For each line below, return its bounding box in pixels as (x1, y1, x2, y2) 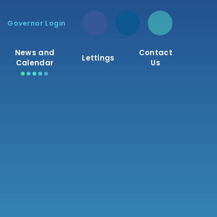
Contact (139, 47, 172, 58)
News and (15, 47, 55, 58)
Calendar (15, 58, 54, 68)
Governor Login (7, 18, 66, 28)
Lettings (82, 52, 115, 63)
